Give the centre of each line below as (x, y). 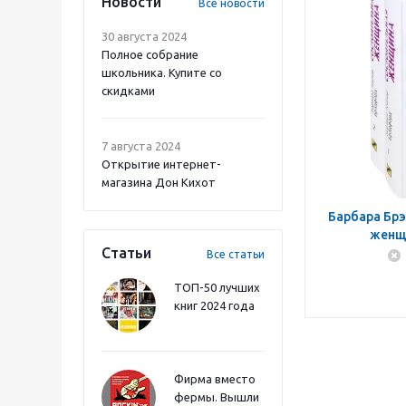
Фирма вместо (215, 379)
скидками (128, 91)
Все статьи (236, 254)
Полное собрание (150, 54)
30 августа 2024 (144, 36)
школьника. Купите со (162, 72)
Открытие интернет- (161, 164)
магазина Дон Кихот (159, 182)
